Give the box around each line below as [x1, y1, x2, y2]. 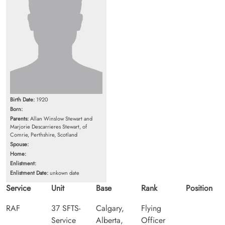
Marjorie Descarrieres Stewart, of [10, 122, 87, 131]
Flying [141, 202, 161, 214]
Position [186, 182, 213, 194]
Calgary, [96, 202, 125, 214]
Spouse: [10, 140, 29, 148]
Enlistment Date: [10, 168, 48, 177]
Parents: [10, 114, 29, 123]
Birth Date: [10, 95, 35, 103]
